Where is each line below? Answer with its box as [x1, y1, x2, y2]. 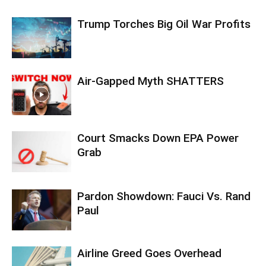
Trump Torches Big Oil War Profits [77, 17, 251, 31]
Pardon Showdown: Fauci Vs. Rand [77, 189, 251, 203]
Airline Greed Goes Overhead [77, 246, 221, 260]
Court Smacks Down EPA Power [77, 131, 239, 145]
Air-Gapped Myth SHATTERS [77, 74, 224, 88]
